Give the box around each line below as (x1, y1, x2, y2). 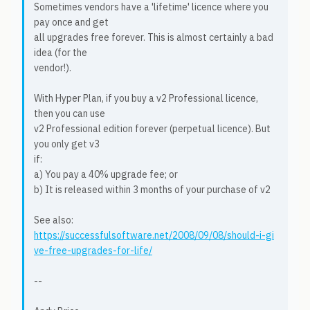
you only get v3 (34, 138, 100, 150)
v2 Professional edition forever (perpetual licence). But (34, 122, 271, 135)
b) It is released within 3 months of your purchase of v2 (34, 183, 271, 196)
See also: (34, 214, 73, 226)
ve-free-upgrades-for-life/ (34, 244, 152, 257)
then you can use (34, 107, 105, 120)
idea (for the (34, 46, 87, 59)
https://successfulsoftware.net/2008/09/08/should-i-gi (34, 229, 274, 241)
